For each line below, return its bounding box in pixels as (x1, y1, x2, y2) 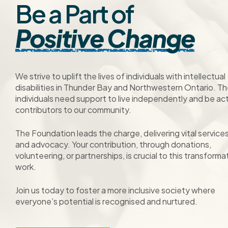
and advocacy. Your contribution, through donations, (15, 138, 211, 150)
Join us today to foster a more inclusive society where (15, 184, 215, 195)
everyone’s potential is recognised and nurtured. (15, 195, 197, 207)
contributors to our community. (15, 104, 131, 115)
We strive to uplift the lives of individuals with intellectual (15, 70, 225, 81)
